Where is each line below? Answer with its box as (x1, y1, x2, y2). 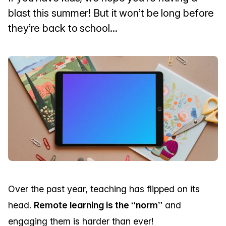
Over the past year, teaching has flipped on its (8, 184, 200, 194)
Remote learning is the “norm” (34, 200, 162, 210)
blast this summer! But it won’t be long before (8, 7, 214, 19)
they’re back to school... (8, 22, 118, 34)
